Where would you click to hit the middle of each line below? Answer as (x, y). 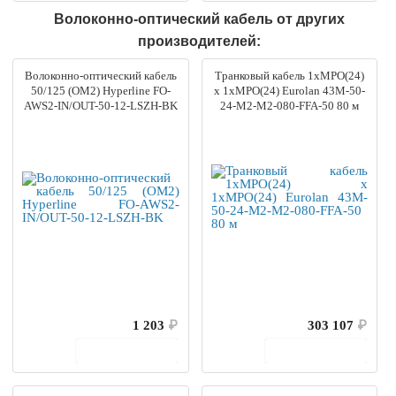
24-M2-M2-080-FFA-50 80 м (289, 105)
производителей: (199, 41)
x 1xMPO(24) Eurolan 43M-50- (289, 90)
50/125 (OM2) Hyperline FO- (100, 90)
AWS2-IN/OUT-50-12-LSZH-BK (100, 105)
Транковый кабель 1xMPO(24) (289, 75)
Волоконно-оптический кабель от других (199, 19)
